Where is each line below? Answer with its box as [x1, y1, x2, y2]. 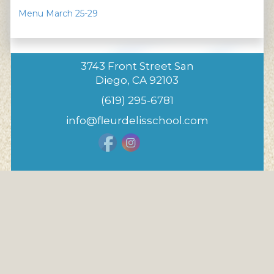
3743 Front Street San [80, 59, 194, 72]
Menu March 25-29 [18, 7, 98, 19]
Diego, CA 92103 [95, 73, 179, 86]
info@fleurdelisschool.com [65, 114, 209, 127]
